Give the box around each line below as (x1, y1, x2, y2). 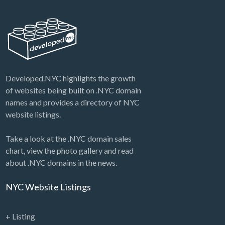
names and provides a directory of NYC (5, 97, 140, 107)
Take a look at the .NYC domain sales (5, 134, 132, 144)
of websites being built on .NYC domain (5, 85, 141, 95)
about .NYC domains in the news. (5, 158, 117, 168)
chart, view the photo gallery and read (5, 146, 134, 156)
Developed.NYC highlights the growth (5, 73, 136, 83)
